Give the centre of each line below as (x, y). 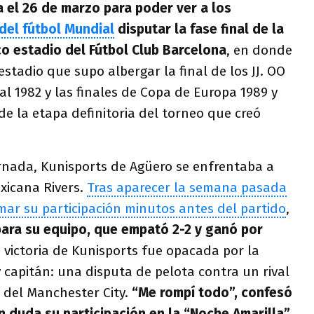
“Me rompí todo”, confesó (212, 293)
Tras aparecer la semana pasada (187, 188)
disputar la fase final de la (199, 29)
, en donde (259, 50)
